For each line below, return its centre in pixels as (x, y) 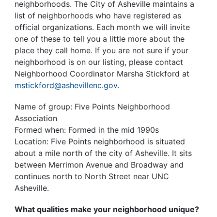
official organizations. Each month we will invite (102, 27)
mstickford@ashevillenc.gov (66, 85)
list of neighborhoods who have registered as (98, 15)
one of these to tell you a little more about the (100, 39)
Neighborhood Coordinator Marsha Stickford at (102, 74)
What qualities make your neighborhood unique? (107, 209)
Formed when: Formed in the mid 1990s (87, 130)
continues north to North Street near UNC (92, 176)
